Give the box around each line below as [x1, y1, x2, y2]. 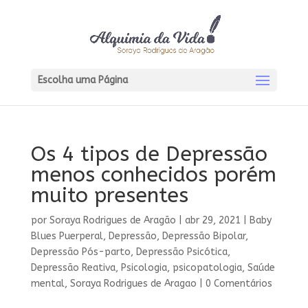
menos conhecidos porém [30, 162, 276, 187]
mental [30, 278, 65, 289]
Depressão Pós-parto [30, 246, 131, 258]
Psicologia [120, 262, 167, 274]
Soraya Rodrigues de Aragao [69, 278, 197, 289]
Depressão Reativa [30, 262, 115, 274]
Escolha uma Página [37, 74, 128, 86]
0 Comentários [205, 278, 272, 289]
